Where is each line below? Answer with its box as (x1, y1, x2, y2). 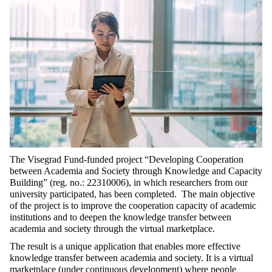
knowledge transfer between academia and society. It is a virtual (10, 253, 253, 263)
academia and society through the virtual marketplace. (10, 223, 217, 234)
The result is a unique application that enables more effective (10, 241, 240, 252)
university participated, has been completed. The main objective (10, 189, 255, 200)
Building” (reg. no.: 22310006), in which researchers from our (10, 177, 248, 188)
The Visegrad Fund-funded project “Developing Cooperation (10, 154, 243, 165)
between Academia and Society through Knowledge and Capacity (10, 166, 262, 177)
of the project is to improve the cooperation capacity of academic (10, 200, 256, 211)
